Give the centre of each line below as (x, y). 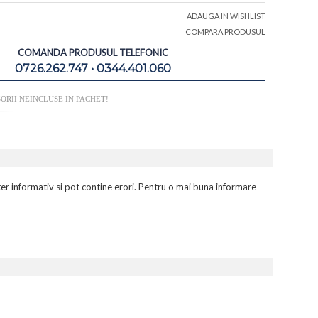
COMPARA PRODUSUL (225, 32)
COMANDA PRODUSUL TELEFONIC (93, 53)
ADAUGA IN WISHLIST (226, 16)
